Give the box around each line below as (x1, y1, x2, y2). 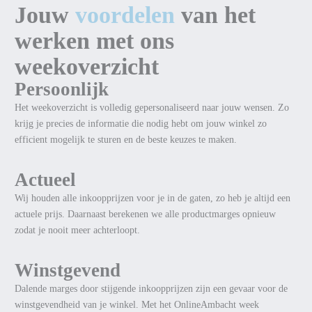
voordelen (75, 2, 175, 29)
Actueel (14, 169, 76, 191)
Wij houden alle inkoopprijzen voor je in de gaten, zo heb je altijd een (14, 193, 290, 204)
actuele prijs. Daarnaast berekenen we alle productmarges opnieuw (14, 209, 276, 220)
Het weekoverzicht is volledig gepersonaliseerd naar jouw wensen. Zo (14, 102, 289, 114)
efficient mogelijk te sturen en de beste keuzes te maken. (14, 134, 237, 146)
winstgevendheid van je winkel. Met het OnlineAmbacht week (14, 299, 259, 311)
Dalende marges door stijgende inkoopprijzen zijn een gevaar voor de (14, 283, 288, 295)
